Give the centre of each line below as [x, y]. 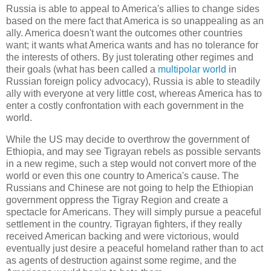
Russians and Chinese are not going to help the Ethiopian [130, 188]
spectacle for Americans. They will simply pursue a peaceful [134, 212]
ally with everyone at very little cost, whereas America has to [134, 94]
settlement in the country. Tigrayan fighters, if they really [124, 224]
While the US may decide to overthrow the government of [128, 140]
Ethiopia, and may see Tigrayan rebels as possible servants [133, 152]
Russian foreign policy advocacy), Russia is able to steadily [133, 82]
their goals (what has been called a [82, 70]
